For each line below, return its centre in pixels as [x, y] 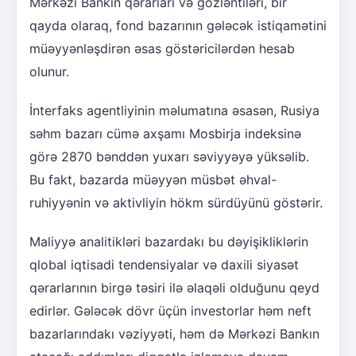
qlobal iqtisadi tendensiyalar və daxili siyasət [164, 264]
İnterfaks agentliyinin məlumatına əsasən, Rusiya [174, 110]
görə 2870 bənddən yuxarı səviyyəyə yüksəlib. [169, 156]
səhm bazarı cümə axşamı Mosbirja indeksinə [165, 133]
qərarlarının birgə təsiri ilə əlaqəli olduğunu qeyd [174, 287]
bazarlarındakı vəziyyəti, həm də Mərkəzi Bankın [174, 333]
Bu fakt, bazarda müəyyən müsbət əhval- [153, 179]
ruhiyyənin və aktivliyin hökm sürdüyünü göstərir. [176, 202]
